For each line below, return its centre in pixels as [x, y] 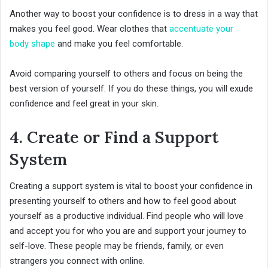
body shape [32, 44]
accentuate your [201, 29]
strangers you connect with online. [77, 261]
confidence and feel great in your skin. [84, 104]
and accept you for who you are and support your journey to [128, 231]
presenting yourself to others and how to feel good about [123, 201]
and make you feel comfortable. [119, 44]
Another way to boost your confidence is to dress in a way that [134, 14]
